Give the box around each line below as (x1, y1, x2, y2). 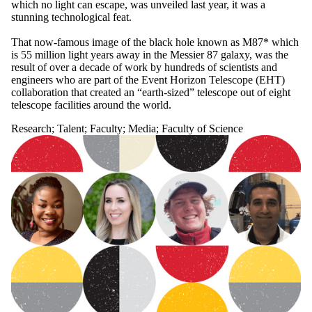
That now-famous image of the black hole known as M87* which (11, 36, 299, 48)
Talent (57, 122, 84, 134)
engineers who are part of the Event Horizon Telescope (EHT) (11, 73, 285, 86)
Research (11, 122, 52, 134)
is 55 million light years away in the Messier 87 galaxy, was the (11, 48, 288, 61)
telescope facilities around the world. (11, 98, 171, 111)
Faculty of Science (162, 122, 243, 134)
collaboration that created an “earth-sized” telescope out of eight (11, 86, 290, 98)
